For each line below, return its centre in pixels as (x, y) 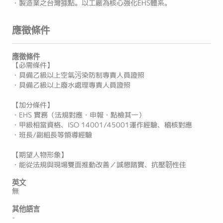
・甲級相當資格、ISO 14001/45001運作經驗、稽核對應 (102, 125)
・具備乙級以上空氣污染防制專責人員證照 (78, 75)
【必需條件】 (33, 65)
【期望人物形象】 (40, 155)
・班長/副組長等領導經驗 (52, 135)
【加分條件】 (33, 105)
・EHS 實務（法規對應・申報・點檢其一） (79, 115)
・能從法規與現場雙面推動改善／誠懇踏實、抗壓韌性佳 (99, 165)
